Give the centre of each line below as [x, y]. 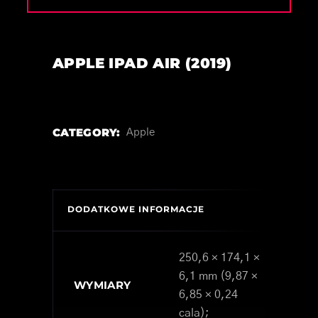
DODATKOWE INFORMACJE [136, 209]
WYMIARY [103, 285]
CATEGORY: [87, 133]
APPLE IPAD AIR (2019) [142, 64]
